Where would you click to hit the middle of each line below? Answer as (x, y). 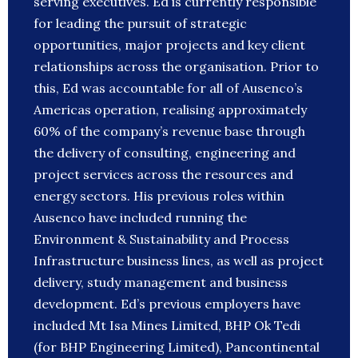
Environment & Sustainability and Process (161, 239)
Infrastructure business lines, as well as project (179, 261)
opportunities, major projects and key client (169, 45)
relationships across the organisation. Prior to (176, 67)
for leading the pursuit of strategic (140, 24)
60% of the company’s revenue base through (169, 131)
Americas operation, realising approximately (170, 110)
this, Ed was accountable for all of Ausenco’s (168, 88)
